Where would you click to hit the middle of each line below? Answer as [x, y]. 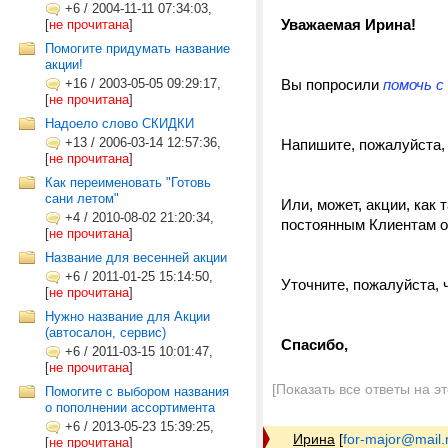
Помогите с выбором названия [137, 391]
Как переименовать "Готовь [128, 182]
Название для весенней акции [136, 257]
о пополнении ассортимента [130, 407]
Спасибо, [314, 344]
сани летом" [82, 198]
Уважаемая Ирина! [348, 24]
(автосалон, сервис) [105, 332]
